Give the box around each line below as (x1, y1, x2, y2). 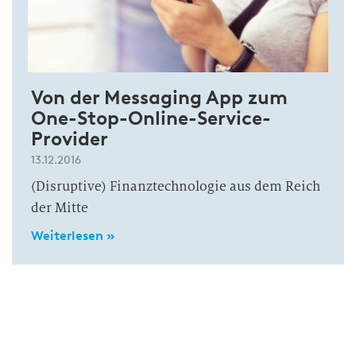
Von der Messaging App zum (31, 86, 288, 109)
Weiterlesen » (31, 228, 114, 243)
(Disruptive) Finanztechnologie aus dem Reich (31, 178, 320, 195)
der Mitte (31, 199, 88, 216)
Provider (31, 127, 108, 150)
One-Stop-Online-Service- (31, 106, 271, 130)
